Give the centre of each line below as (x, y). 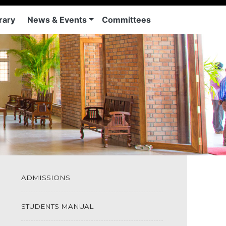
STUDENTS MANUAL (58, 206)
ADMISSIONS (46, 177)
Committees (127, 20)
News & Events (57, 20)
